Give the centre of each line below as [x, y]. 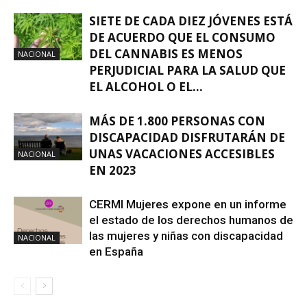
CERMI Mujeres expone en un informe [188, 204]
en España [116, 251]
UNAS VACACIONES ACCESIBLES [182, 154]
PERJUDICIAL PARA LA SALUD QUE [187, 70]
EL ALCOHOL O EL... [146, 87]
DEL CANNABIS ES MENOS [166, 54]
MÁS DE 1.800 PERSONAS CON [177, 121]
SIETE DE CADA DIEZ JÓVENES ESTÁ [191, 21]
